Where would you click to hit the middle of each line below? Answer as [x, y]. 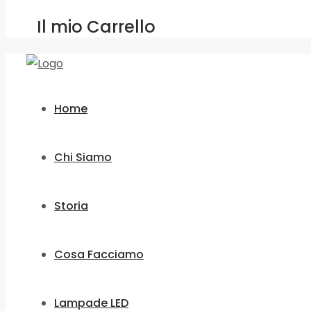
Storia [71, 206]
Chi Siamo [83, 157]
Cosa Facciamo [99, 254]
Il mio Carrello [96, 27]
